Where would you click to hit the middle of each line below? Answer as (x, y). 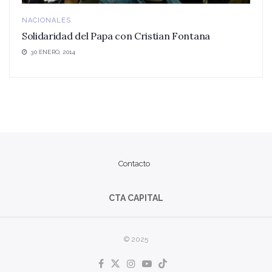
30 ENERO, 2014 (52, 52)
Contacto (134, 164)
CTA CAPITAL (136, 198)
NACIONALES (46, 21)
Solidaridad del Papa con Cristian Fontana (116, 36)
